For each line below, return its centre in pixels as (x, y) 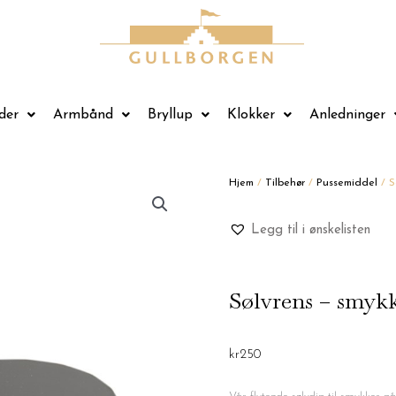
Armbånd (83, 114)
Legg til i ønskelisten (311, 230)
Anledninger (347, 114)
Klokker (251, 114)
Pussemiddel (347, 183)
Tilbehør (285, 183)
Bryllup (170, 114)
